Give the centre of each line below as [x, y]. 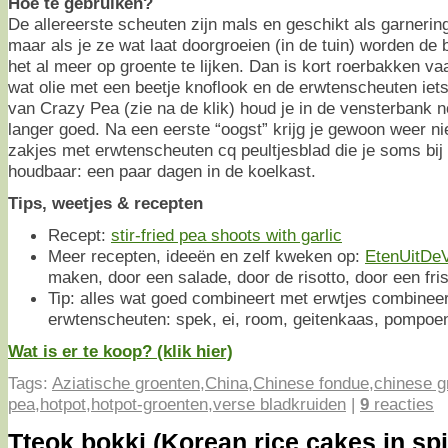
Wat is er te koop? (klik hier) [120, 350]
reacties [401, 403]
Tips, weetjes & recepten [105, 202]
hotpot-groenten [149, 403]
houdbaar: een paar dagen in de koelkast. [162, 170]
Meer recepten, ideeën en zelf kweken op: [206, 255]
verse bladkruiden [279, 403]
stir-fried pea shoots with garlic [226, 234]
